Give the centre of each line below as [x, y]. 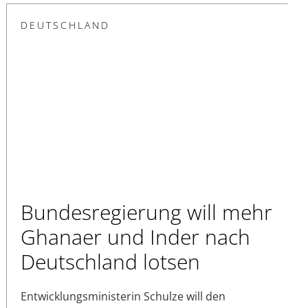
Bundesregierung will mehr [146, 212]
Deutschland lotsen [110, 262]
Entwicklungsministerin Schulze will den [123, 297]
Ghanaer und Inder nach [135, 237]
